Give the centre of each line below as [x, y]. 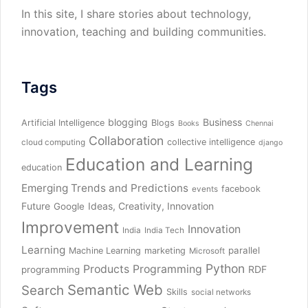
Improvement [70, 228]
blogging [128, 122]
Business [222, 122]
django [271, 143]
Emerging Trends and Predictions [105, 188]
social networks [221, 293]
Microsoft [207, 251]
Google [69, 207]
